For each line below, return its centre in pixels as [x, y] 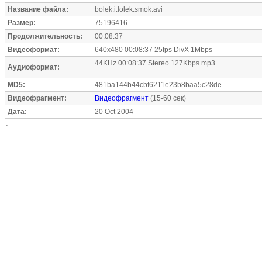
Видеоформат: [34, 50]
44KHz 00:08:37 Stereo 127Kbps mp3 [155, 63]
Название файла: [38, 9]
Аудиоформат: [34, 67]
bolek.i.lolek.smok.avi [129, 9]
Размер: [22, 23]
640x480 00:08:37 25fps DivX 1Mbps [154, 50]
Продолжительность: [45, 36]
